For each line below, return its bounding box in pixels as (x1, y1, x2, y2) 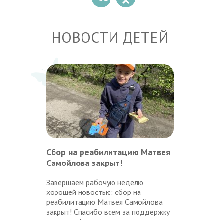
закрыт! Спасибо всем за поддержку (46, 206, 170, 217)
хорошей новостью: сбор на (46, 187, 141, 197)
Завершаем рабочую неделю (46, 177, 143, 187)
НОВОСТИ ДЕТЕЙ (51, 27, 169, 47)
